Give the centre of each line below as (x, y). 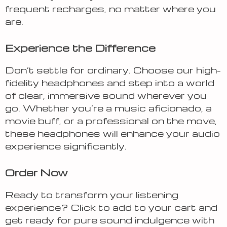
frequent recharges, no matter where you (110, 9)
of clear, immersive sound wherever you (106, 95)
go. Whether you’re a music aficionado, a (108, 108)
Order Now (36, 173)
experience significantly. (66, 146)
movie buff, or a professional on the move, (111, 121)
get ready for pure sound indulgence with (110, 220)
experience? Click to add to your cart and (111, 207)
